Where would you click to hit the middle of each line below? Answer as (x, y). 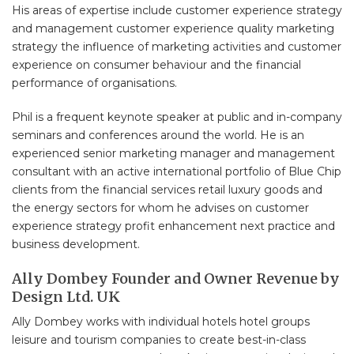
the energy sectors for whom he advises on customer (160, 207)
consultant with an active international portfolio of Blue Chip (177, 171)
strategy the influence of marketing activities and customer (177, 46)
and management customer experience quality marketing (173, 28)
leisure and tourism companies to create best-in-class (159, 339)
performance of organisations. (94, 83)
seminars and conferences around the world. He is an (158, 135)
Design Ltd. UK (66, 296)
